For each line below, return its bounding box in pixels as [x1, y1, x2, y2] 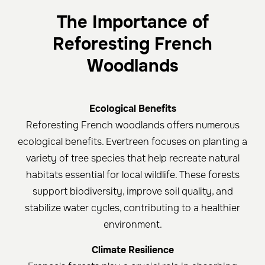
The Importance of [56, 11, 209, 34]
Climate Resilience [91, 244, 174, 257]
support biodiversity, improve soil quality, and [32, 185, 233, 198]
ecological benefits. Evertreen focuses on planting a [18, 135, 247, 148]
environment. [103, 218, 162, 231]
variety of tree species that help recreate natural [25, 152, 240, 165]
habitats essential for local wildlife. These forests [25, 169, 240, 182]
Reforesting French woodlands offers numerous [25, 119, 240, 132]
